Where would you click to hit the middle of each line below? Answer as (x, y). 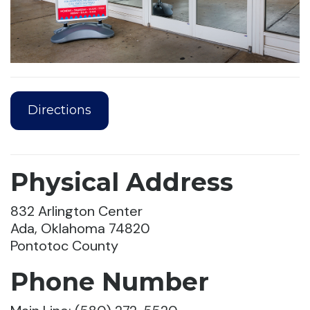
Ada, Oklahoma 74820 (80, 228)
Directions (60, 110)
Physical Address (122, 182)
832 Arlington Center (76, 211)
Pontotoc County (64, 245)
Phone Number (110, 281)
